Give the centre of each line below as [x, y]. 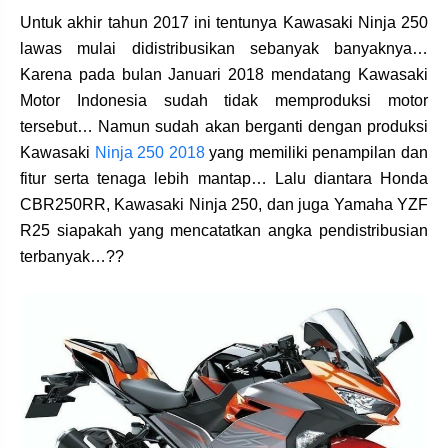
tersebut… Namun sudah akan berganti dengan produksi [224, 126]
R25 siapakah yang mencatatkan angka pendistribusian [224, 230]
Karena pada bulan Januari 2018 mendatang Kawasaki [224, 74]
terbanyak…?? [72, 256]
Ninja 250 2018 [149, 152]
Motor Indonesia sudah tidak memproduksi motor [224, 100]
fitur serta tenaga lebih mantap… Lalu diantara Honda [224, 178]
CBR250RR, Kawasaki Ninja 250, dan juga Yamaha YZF [224, 204]
